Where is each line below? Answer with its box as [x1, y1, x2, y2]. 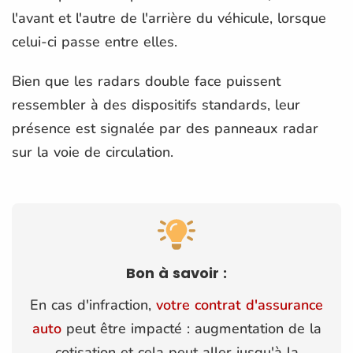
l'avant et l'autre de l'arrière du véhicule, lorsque [12, 8, 326, 28]
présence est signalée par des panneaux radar [12, 118, 318, 138]
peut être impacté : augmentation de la [61, 318, 321, 338]
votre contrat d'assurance [156, 295, 323, 314]
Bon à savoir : [126, 262, 227, 283]
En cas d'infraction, [30, 295, 156, 314]
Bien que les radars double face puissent [12, 71, 281, 91]
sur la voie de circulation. [12, 142, 173, 162]
